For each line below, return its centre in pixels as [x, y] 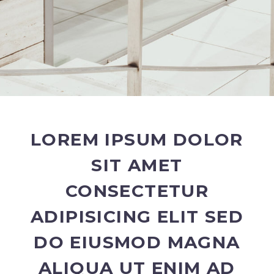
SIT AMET [137, 165]
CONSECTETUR [137, 191]
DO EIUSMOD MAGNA [137, 242]
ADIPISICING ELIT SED [137, 216]
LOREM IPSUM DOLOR [137, 139]
